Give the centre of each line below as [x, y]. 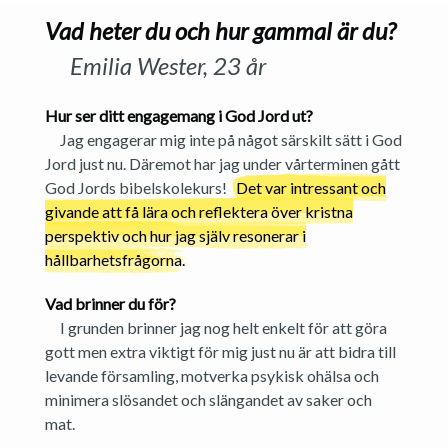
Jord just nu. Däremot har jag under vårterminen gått [222, 164]
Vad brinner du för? [110, 304]
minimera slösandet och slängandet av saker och [208, 400]
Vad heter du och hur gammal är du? [220, 31]
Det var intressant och [310, 188]
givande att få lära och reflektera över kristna [198, 212]
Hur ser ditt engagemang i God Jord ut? [178, 116]
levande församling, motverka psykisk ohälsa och [211, 376]
